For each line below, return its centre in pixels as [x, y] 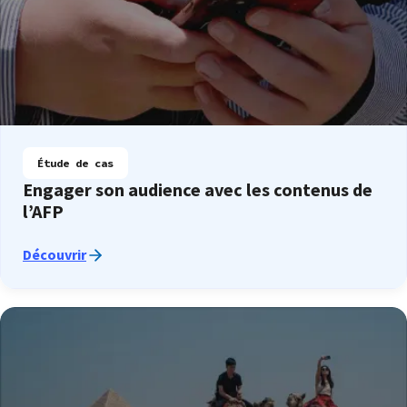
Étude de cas [75, 163]
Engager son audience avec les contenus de [198, 189]
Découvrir [55, 254]
